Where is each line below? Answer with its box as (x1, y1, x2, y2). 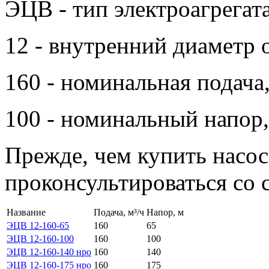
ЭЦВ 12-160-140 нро (7, 246, 91, 257)
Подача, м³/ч (94, 207, 144, 217)
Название (7, 207, 46, 217)
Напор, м (147, 207, 184, 217)
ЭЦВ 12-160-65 (7, 220, 69, 231)
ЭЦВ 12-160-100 (7, 233, 74, 244)
